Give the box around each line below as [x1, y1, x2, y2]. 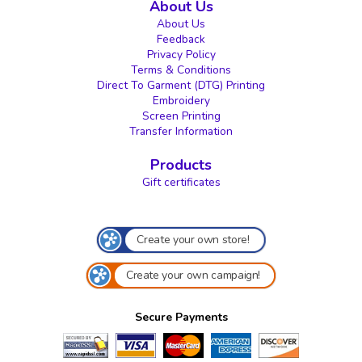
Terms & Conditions [131, 61, 231, 78]
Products [150, 154, 212, 175]
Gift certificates [141, 174, 221, 190]
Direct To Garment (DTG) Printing [97, 77, 265, 93]
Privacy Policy [146, 46, 216, 62]
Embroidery [152, 92, 210, 108]
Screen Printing [141, 107, 221, 124]
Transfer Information [129, 123, 233, 139]
